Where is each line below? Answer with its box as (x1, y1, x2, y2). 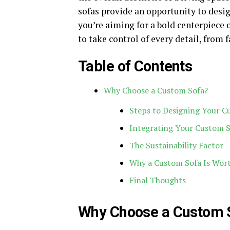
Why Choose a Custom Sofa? (104, 85, 208, 96)
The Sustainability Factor (129, 140, 223, 151)
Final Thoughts (129, 175, 186, 186)
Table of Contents (78, 57, 193, 75)
